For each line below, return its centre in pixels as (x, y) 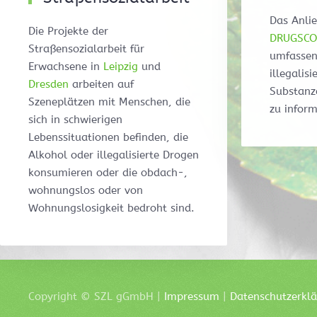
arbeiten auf (101, 85)
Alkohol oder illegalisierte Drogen (114, 155)
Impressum (192, 297)
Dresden (48, 85)
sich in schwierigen (75, 120)
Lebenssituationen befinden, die (108, 138)
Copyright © (61, 297)
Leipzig (121, 67)
